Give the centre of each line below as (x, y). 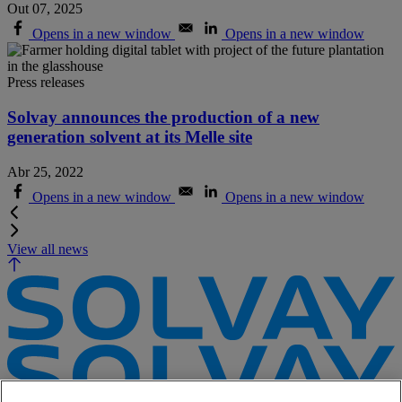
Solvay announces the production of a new (163, 118)
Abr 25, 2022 (45, 171)
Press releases (46, 83)
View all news (48, 249)
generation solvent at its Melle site (130, 137)
